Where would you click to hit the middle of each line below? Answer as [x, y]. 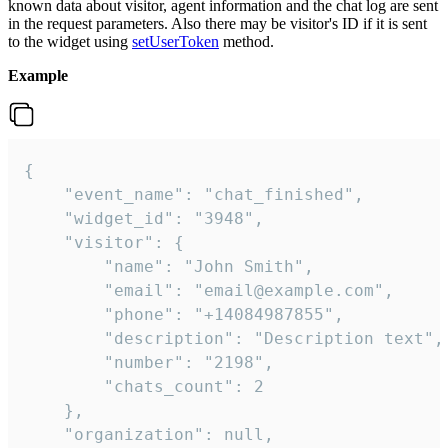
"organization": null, [149, 434]
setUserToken [175, 41]
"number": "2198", [149, 362]
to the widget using [70, 41]
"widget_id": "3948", [144, 218]
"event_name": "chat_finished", [194, 194]
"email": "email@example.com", [209, 290]
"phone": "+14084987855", [184, 314]
